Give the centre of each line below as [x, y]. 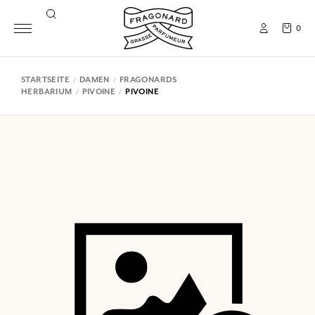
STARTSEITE [45, 79]
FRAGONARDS [148, 79]
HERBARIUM [47, 91]
